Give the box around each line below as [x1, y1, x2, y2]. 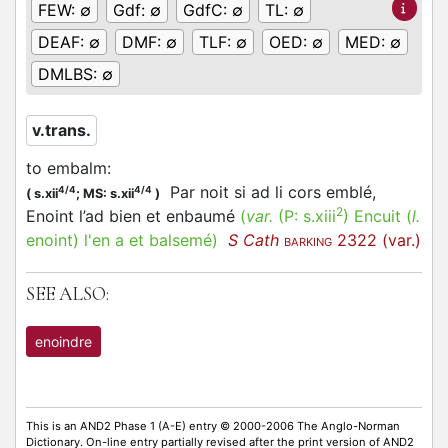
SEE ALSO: [26, 282, 109, 306]
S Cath [228, 230, 279, 250]
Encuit [354, 206, 406, 226]
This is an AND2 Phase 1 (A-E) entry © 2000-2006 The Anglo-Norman [26, 419, 400, 433]
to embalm [26, 158, 107, 178]
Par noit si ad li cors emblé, [160, 182, 376, 202]
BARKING [284, 235, 332, 249]
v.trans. [32, 120, 91, 140]
